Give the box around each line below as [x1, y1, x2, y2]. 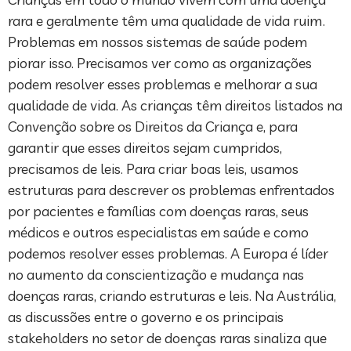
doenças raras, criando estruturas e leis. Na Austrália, [8, 287, 336, 306]
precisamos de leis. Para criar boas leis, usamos [8, 160, 299, 179]
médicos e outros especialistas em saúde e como [8, 223, 309, 242]
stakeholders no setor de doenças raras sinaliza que [8, 329, 327, 348]
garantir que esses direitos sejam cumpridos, [8, 139, 282, 157]
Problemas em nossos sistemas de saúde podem [8, 33, 307, 52]
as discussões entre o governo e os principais [8, 308, 284, 327]
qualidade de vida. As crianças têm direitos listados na [8, 96, 342, 115]
